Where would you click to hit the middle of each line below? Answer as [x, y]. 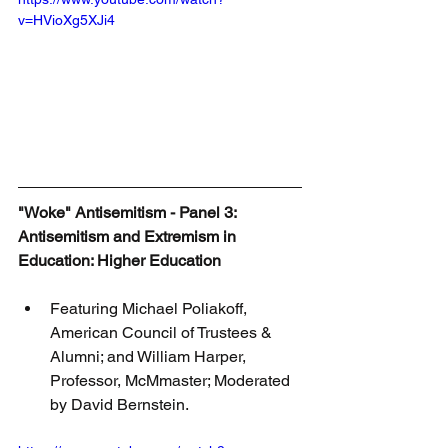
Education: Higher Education [119, 261]
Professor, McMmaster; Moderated [172, 381]
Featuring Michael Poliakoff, [150, 309]
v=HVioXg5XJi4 [66, 19]
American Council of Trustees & [163, 333]
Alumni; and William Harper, [150, 357]
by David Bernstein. [119, 405]
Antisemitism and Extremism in [129, 237]
